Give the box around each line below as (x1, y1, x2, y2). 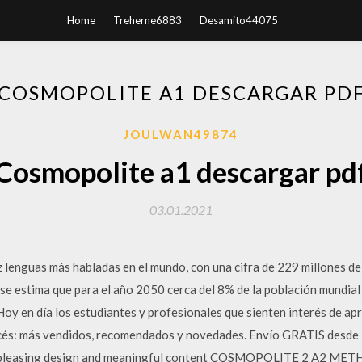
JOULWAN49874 (124, 127, 238, 141)
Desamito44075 (199, 14, 278, 27)
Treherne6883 (112, 14, 182, 27)
